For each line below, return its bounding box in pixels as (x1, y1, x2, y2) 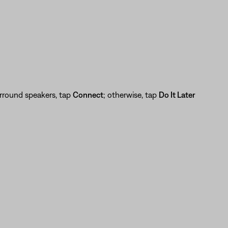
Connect (72, 90, 103, 99)
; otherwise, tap (103, 90, 159, 99)
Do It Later (158, 90, 195, 99)
